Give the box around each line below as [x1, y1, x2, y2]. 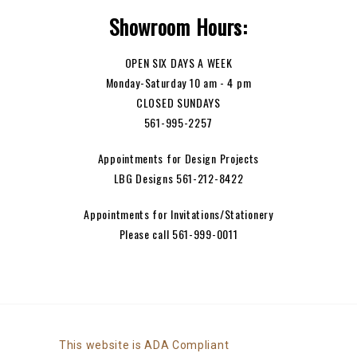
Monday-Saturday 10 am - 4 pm [105, 73, 252, 91]
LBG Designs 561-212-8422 [113, 169, 244, 186]
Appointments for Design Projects [97, 149, 260, 167]
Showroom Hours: [109, 10, 248, 42]
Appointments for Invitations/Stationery [84, 205, 273, 222]
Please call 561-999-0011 [119, 225, 238, 242]
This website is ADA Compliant [59, 338, 229, 351]
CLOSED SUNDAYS [136, 93, 221, 111]
